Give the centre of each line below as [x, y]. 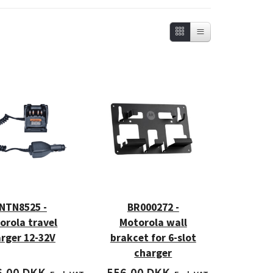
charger [153, 253]
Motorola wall [153, 223]
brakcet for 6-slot [153, 238]
